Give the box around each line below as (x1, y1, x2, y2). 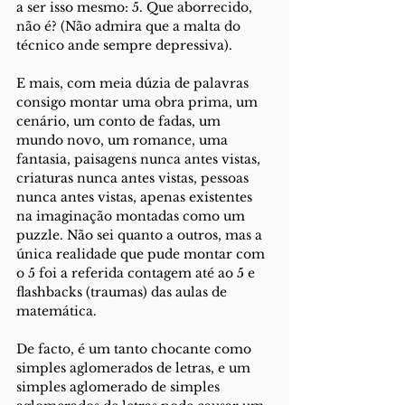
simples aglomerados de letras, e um (16, 360, 254, 376)
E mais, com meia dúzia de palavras (16, 75, 252, 91)
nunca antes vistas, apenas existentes (16, 189, 256, 205)
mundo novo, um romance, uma (16, 132, 231, 148)
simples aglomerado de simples (16, 379, 223, 395)
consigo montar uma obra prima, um (16, 94, 261, 110)
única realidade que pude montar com (16, 246, 268, 262)
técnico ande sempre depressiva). (16, 37, 232, 53)
